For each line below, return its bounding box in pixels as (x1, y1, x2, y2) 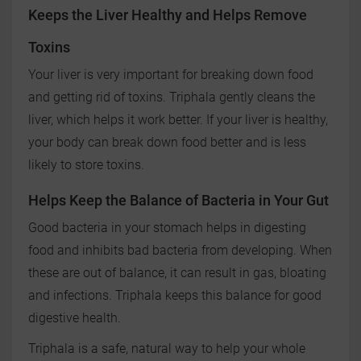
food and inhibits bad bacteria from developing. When (28, 243, 332, 259)
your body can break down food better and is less (28, 135, 306, 151)
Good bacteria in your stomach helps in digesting (28, 220, 306, 236)
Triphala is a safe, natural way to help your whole (28, 341, 305, 357)
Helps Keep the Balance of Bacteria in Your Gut (28, 192, 329, 210)
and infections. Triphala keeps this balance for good (28, 288, 322, 304)
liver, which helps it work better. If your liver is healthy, (28, 112, 328, 128)
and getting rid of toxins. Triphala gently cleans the (28, 89, 315, 106)
